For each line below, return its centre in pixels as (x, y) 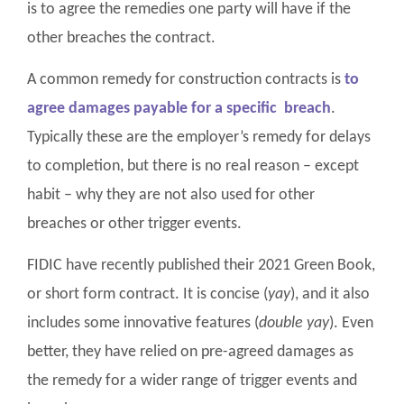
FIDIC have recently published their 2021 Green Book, (201, 266)
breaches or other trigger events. (134, 224)
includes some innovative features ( (143, 324)
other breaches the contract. (121, 38)
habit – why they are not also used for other (171, 195)
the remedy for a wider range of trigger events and (192, 381)
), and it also (330, 295)
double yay (294, 324)
